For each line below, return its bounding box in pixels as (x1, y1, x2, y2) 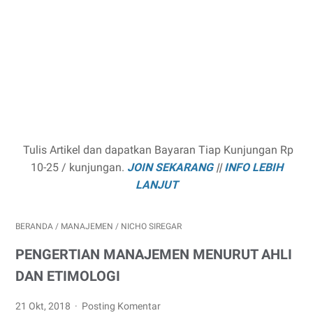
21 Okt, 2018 (15, 300, 73, 312)
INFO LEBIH (224, 161, 283, 174)
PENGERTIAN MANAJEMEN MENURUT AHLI (15, 246, 292, 263)
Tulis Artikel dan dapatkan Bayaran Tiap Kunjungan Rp (20, 143, 293, 156)
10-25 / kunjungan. (30, 161, 127, 174)
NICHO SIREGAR (121, 221, 182, 231)
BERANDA (15, 221, 53, 231)
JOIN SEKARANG (126, 161, 213, 174)
